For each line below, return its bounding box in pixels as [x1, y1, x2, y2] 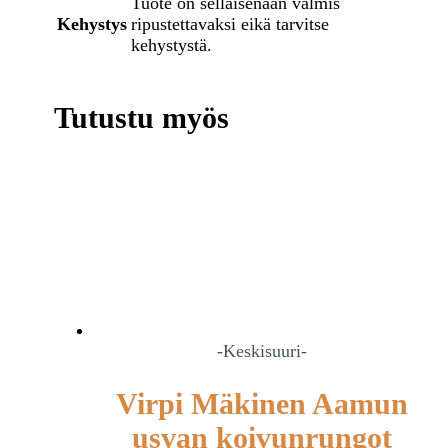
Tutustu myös [53, 101, 229, 135]
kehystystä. [130, 34, 212, 55]
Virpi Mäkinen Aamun [116, 387, 408, 421]
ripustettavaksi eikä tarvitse [130, 13, 329, 34]
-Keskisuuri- [217, 341, 307, 362]
